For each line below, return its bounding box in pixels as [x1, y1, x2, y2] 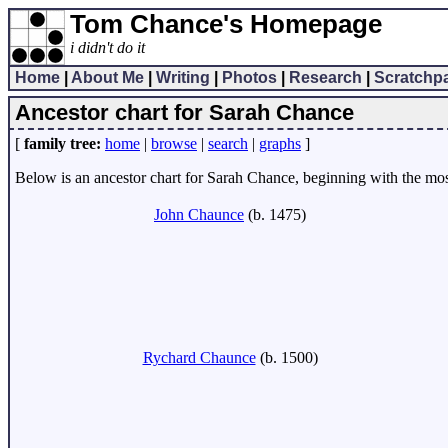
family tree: [24, 135, 101, 152]
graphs [259, 135, 301, 152]
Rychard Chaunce [142, 349, 256, 366]
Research [289, 69, 362, 86]
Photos [222, 69, 277, 86]
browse [151, 135, 197, 152]
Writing [156, 69, 210, 86]
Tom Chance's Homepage [70, 10, 382, 38]
